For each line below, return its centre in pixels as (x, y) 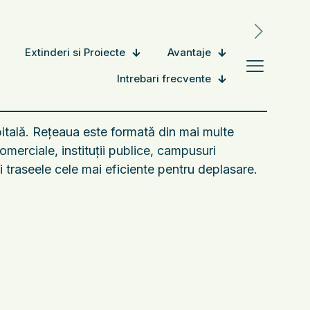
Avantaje (189, 52)
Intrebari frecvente (164, 79)
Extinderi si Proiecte (75, 52)
